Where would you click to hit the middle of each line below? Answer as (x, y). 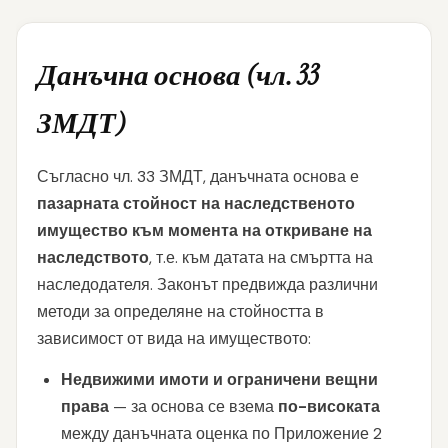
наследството (93, 257)
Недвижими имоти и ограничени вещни (219, 379)
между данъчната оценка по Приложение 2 (221, 433)
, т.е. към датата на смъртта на (261, 257)
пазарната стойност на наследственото (196, 203)
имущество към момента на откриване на (204, 230)
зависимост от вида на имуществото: (174, 338)
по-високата (329, 406)
